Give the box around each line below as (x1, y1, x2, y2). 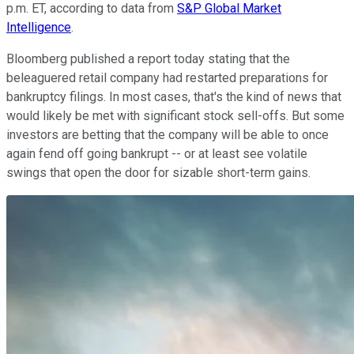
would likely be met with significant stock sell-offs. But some (6, 108, 345, 124)
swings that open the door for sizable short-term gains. (6, 165, 314, 181)
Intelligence (6, 20, 71, 36)
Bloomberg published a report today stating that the (6, 51, 290, 67)
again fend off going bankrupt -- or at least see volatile (6, 146, 307, 162)
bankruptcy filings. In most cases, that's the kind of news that (6, 89, 341, 105)
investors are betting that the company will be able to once (6, 127, 329, 143)
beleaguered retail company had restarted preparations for (6, 70, 328, 86)
